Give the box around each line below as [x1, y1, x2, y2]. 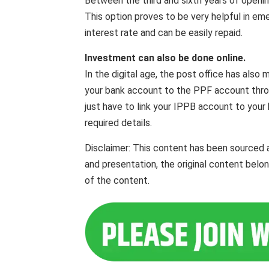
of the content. [85, 175, 150, 186]
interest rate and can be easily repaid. [85, 27, 243, 38]
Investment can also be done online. [85, 52, 246, 64]
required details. [85, 117, 152, 128]
